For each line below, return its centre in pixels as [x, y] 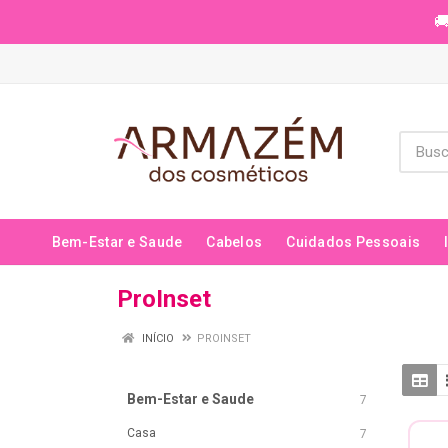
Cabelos [234, 242]
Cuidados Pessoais [353, 242]
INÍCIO [156, 338]
